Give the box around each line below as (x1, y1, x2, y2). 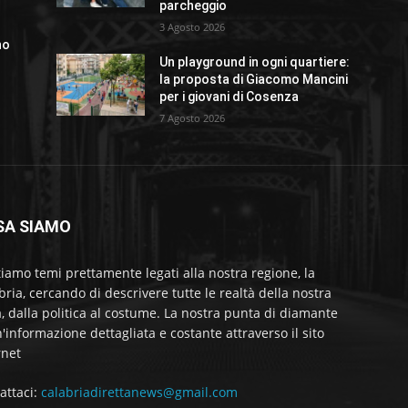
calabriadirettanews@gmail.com (41, 382, 238, 401)
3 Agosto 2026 (159, 19, 226, 34)
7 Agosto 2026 (159, 110, 226, 125)
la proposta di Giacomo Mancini (159, 71, 349, 87)
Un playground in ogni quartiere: (159, 54, 351, 69)
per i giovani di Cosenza (159, 88, 300, 104)
